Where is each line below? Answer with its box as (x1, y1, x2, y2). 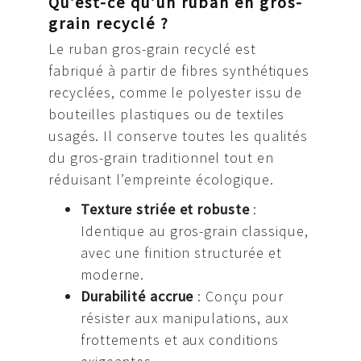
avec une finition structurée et (81, 243, 282, 263)
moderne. (81, 265, 145, 284)
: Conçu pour (193, 287, 284, 306)
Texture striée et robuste (81, 200, 250, 219)
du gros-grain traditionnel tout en (48, 148, 274, 168)
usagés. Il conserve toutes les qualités (48, 127, 309, 146)
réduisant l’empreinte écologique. (48, 170, 274, 189)
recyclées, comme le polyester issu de (48, 83, 303, 102)
